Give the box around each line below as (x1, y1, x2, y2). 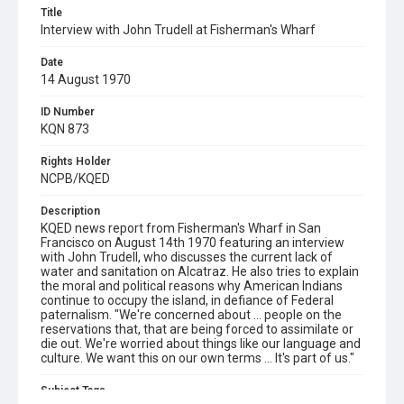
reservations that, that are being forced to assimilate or (41, 322, 353, 336)
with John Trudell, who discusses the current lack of (41, 250, 333, 264)
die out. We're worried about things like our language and (41, 336, 361, 351)
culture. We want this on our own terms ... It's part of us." (41, 351, 354, 365)
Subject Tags (41, 384, 106, 397)
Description (41, 205, 100, 217)
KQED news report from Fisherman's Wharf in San (41, 221, 321, 235)
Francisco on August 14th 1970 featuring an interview (41, 235, 344, 250)
